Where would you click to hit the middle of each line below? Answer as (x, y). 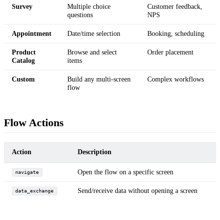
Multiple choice (89, 6)
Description (95, 151)
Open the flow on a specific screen (125, 172)
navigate (27, 172)
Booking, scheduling (176, 33)
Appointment (32, 33)
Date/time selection (94, 33)
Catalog (23, 60)
